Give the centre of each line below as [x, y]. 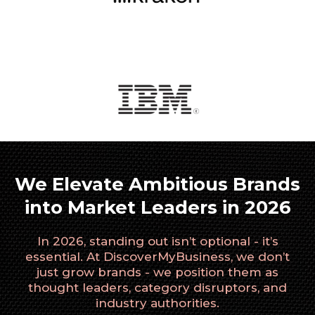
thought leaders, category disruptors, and [157, 287]
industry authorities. [157, 303]
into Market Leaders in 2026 [157, 207]
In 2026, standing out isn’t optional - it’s [157, 241]
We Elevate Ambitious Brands [157, 184]
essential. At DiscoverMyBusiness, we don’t [157, 256]
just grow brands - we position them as [157, 272]
